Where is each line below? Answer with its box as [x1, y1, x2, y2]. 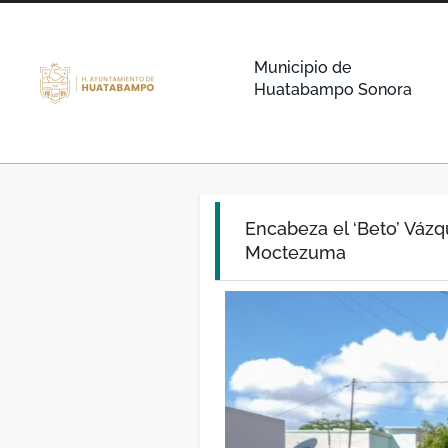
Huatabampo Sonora [253, 80, 412, 99]
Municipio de [253, 58, 351, 77]
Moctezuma [244, 242, 346, 263]
